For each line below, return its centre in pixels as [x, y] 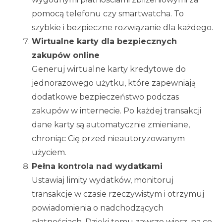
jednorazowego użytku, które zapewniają [114, 83]
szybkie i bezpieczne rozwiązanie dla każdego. [122, 28]
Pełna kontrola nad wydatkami [97, 166]
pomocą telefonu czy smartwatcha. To [108, 14]
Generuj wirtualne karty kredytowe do [109, 69]
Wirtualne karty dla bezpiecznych [104, 42]
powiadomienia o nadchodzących [98, 208]
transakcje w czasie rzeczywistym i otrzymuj [118, 194]
